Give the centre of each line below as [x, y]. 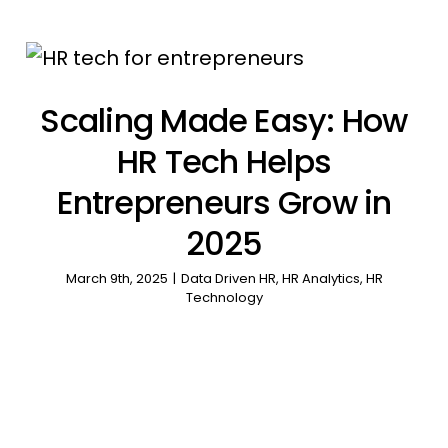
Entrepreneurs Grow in [224, 202]
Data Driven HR [228, 278]
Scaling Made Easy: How [224, 120]
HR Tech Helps [224, 161]
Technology [224, 297]
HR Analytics [320, 278]
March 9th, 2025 [116, 278]
